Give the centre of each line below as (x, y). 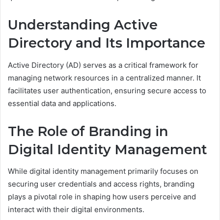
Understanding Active (83, 25)
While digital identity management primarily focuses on (103, 171)
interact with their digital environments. (76, 210)
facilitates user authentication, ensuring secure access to (107, 90)
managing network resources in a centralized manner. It (104, 78)
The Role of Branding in (88, 131)
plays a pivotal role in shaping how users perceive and (102, 197)
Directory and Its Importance (107, 43)
